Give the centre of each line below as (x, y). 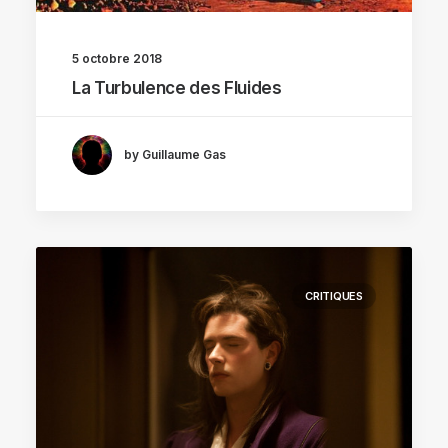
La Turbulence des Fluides (177, 87)
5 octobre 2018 (117, 58)
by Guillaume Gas (175, 155)
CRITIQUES (333, 296)
